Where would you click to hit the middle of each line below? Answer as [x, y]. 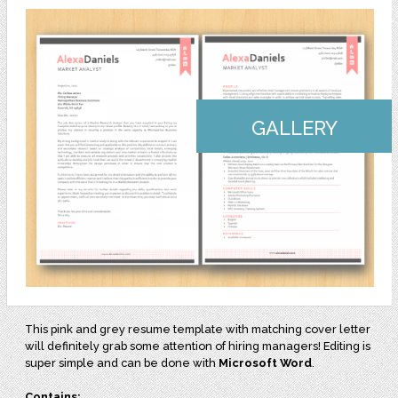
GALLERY [294, 128]
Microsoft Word [266, 363]
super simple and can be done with [122, 363]
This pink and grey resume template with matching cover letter [198, 330]
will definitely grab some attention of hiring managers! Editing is [198, 346]
